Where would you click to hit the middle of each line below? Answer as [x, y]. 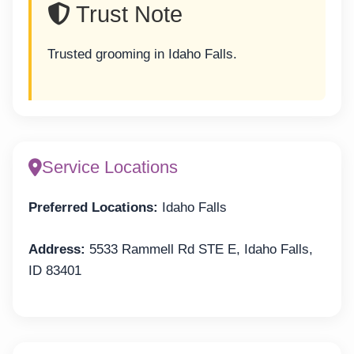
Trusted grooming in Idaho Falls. [142, 54]
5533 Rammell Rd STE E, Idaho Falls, [199, 249]
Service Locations [110, 168]
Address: [57, 249]
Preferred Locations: [93, 208]
